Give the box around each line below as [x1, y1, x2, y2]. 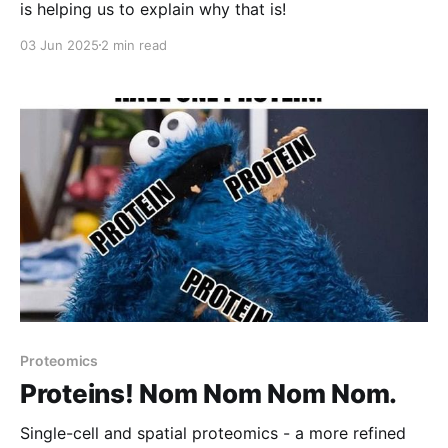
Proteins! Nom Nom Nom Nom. [20, 377, 398, 409]
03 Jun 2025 [20, 36, 99, 53]
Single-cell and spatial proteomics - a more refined [20, 422, 406, 443]
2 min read [101, 36, 167, 53]
